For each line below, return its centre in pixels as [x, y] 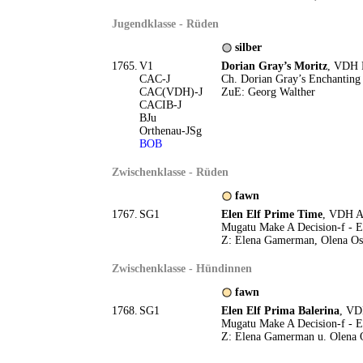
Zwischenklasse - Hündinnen [181, 269]
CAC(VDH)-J [171, 92]
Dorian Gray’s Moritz [274, 66]
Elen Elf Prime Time [271, 214]
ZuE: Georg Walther [268, 92]
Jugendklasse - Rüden [165, 24]
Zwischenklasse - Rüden [170, 172]
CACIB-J [160, 105]
